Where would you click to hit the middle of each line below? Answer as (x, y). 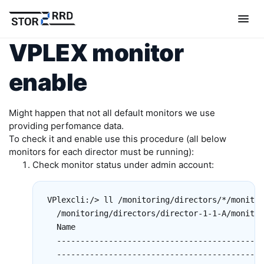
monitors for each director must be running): (101, 152)
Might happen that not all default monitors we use (112, 113)
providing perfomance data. (66, 126)
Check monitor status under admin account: (123, 165)
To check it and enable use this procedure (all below (118, 139)
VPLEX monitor (96, 53)
